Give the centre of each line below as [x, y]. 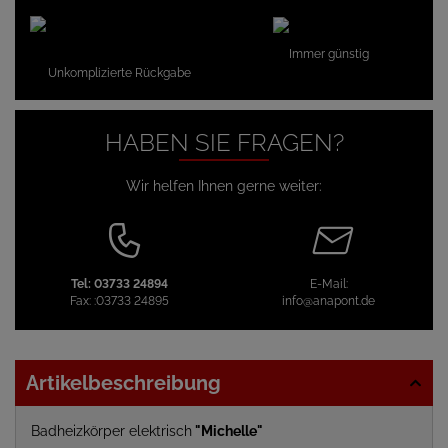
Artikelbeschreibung [123, 383]
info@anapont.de [328, 301]
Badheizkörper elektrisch [111, 431]
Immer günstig [328, 54]
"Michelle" [227, 431]
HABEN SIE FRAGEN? [224, 142]
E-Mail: [328, 284]
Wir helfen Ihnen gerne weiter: [224, 186]
